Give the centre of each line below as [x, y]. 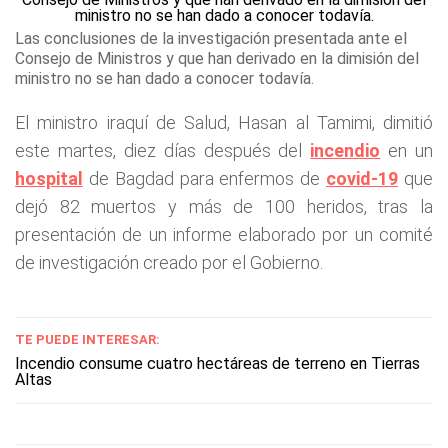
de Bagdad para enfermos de [205, 178]
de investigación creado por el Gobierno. [169, 262]
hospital [49, 178]
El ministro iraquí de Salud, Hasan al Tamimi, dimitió [224, 122]
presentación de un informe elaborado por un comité [224, 234]
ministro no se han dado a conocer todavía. [164, 78]
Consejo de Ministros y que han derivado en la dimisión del [217, 58]
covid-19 [362, 178]
